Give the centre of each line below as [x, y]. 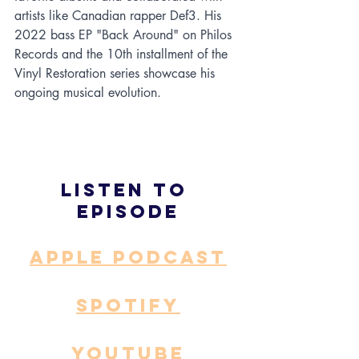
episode [128, 212]
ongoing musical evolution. [88, 93]
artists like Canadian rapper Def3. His [120, 16]
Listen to [128, 190]
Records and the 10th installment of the [123, 54]
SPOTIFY [128, 306]
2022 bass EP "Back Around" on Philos [125, 35]
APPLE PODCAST [128, 258]
